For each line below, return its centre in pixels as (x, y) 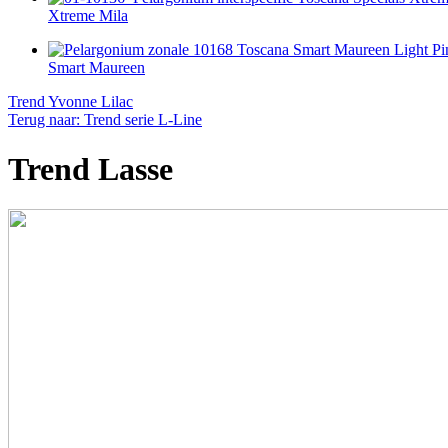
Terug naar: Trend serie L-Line (105, 120)
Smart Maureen (96, 68)
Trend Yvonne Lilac (70, 102)
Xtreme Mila (88, 16)
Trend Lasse (90, 168)
